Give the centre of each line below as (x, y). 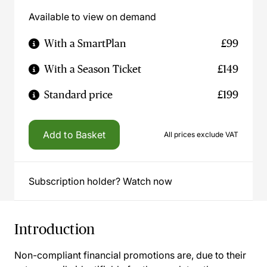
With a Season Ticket (93, 69)
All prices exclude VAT (201, 134)
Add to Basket (74, 135)
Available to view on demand (92, 17)
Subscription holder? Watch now (100, 181)
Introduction (55, 229)
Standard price (78, 95)
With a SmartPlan (85, 44)
